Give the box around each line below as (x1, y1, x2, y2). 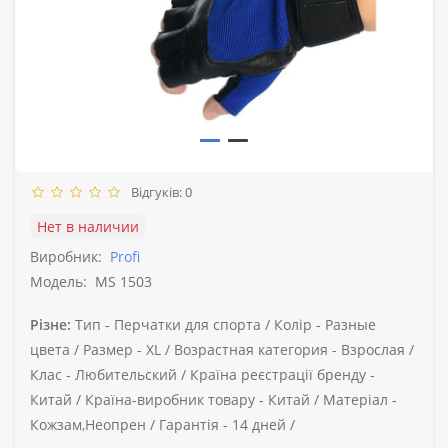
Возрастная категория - (174, 339, 337, 359)
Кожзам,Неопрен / (30, 414, 159, 434)
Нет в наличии (37, 216, 139, 236)
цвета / (30, 339, 83, 359)
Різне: (30, 314, 71, 334)
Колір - (274, 314, 321, 334)
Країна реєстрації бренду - (190, 364, 375, 384)
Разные (321, 314, 376, 334)
